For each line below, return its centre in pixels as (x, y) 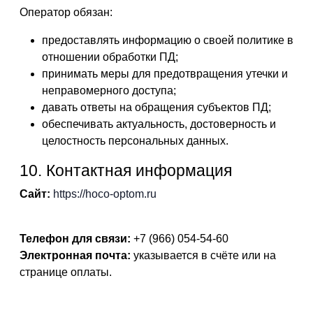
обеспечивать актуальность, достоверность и (159, 124)
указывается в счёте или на (203, 255)
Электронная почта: (75, 255)
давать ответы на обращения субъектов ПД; (156, 107)
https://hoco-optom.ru (105, 194)
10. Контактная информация (126, 170)
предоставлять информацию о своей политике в (168, 40)
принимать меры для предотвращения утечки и (165, 74)
